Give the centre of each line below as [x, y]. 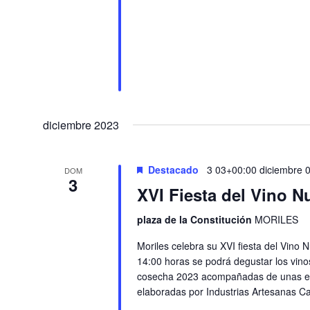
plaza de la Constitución [195, 219]
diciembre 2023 [81, 125]
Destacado [173, 169]
